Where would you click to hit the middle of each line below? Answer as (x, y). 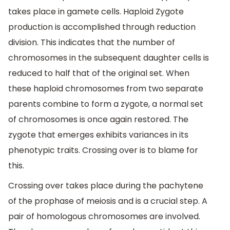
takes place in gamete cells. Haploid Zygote (96, 11)
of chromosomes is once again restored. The (98, 119)
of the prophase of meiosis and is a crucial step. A (108, 201)
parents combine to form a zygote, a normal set (106, 104)
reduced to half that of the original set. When (99, 73)
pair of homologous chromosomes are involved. (104, 217)
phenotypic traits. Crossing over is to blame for (103, 150)
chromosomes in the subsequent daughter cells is (109, 57)
